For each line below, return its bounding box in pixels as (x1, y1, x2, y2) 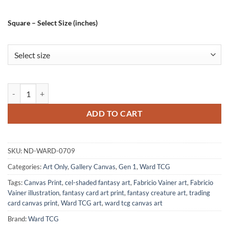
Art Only (43, 163, 67, 171)
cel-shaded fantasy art (65, 178, 130, 187)
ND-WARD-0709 (24, 147, 75, 155)
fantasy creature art (127, 189, 186, 197)
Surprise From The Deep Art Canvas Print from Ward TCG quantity (7, 84, 218, 94)
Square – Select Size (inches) (8, 18, 98, 28)
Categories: (8, 163, 43, 171)
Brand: (8, 215, 28, 223)
